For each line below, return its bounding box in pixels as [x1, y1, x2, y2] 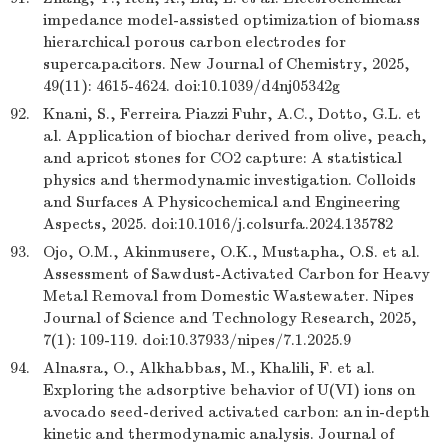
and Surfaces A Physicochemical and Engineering [43, 193, 400, 211]
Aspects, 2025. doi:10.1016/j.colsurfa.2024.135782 [43, 215, 393, 233]
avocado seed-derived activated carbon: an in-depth [43, 403, 429, 421]
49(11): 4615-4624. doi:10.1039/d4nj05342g [43, 77, 340, 95]
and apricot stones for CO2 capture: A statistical [43, 149, 402, 167]
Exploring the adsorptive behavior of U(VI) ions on [43, 381, 415, 399]
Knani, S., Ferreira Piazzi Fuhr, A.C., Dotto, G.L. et [43, 105, 421, 123]
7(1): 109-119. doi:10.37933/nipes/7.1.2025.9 [43, 331, 351, 349]
